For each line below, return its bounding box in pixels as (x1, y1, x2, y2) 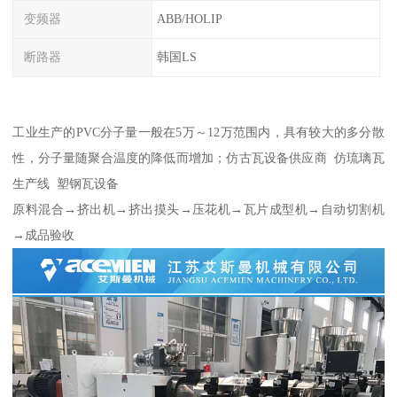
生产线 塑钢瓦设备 (12, 175, 120, 191)
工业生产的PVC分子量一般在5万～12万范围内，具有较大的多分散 (12, 124, 385, 139)
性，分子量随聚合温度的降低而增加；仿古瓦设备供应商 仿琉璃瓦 (12, 150, 385, 165)
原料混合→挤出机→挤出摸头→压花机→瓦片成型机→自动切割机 (12, 201, 385, 216)
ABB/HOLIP (156, 12, 222, 27)
